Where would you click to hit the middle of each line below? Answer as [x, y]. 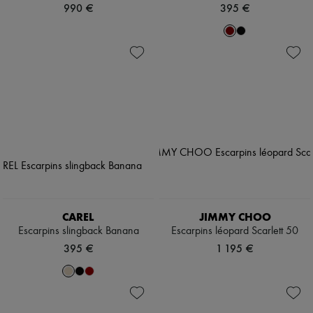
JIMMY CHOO [235, 217]
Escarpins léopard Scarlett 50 [235, 232]
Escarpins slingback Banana [78, 232]
